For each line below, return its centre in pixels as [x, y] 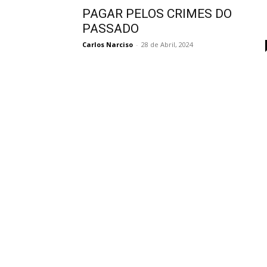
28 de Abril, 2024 [167, 44]
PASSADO [111, 28]
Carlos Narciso [108, 44]
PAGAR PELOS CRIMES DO [157, 13]
